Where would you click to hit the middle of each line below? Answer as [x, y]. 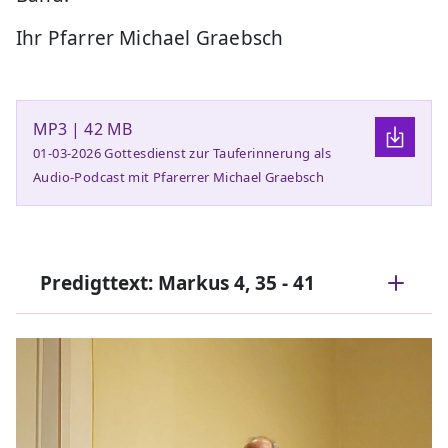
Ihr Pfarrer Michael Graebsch [150, 37]
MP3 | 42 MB [82, 128]
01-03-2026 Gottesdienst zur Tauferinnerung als [182, 152]
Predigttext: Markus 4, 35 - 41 [177, 282]
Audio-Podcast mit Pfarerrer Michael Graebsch [179, 176]
